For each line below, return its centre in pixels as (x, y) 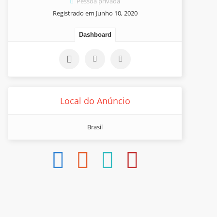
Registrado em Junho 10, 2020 (95, 13)
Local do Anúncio (95, 101)
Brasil (95, 127)
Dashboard (95, 35)
